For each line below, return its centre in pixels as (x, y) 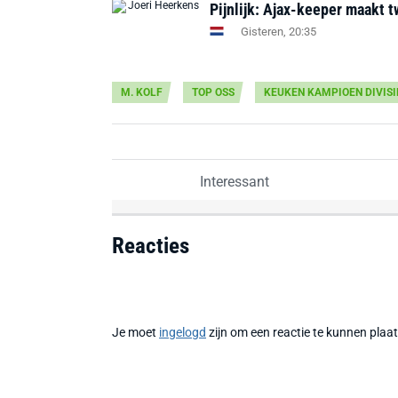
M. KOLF (142, 92)
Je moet (135, 332)
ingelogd (183, 332)
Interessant (233, 182)
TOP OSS (213, 92)
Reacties (151, 246)
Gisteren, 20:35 (279, 31)
